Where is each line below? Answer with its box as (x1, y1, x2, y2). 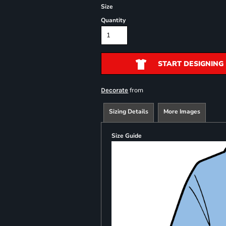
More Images (163, 107, 201, 116)
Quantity (101, 16, 126, 24)
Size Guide (111, 132, 142, 140)
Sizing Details (109, 107, 149, 116)
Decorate (101, 86, 129, 94)
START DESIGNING (157, 59, 223, 69)
